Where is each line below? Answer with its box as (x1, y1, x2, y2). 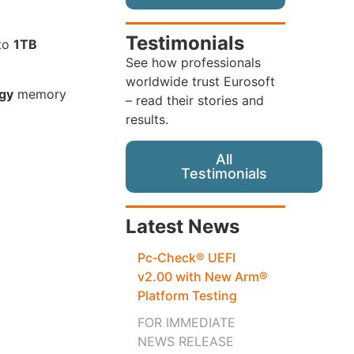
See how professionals (125, 55, 261, 71)
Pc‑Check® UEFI (137, 249, 235, 265)
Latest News (125, 214, 239, 238)
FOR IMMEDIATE (137, 314, 235, 330)
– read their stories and (125, 92, 264, 109)
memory (13, 85, 67, 102)
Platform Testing (137, 287, 237, 303)
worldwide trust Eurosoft (125, 73, 275, 90)
